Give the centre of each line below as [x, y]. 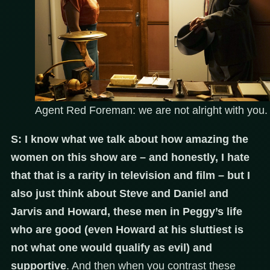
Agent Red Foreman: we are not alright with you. [151, 111]
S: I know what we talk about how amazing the [130, 140]
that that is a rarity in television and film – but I [130, 176]
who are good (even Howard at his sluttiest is [127, 230]
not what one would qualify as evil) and [111, 248]
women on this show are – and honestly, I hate [130, 158]
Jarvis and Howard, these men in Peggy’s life [127, 212]
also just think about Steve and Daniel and [120, 194]
